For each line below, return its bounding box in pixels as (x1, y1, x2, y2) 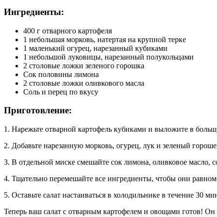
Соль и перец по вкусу (23, 87, 98, 96)
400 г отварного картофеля (23, 26, 112, 35)
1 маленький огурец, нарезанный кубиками (23, 44, 168, 52)
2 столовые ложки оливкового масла (23, 78, 144, 87)
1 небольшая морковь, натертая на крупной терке (23, 35, 186, 44)
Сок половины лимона (23, 70, 99, 78)
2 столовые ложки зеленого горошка (23, 61, 144, 70)
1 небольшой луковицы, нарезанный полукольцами (23, 52, 194, 61)
